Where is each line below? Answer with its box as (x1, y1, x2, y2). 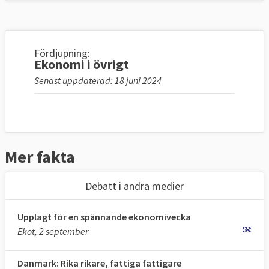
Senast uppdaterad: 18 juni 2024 (34, 74, 162, 87)
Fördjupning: (34, 46, 90, 61)
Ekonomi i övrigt (34, 56, 129, 73)
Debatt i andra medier (85, 179, 184, 193)
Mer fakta (5, 146, 75, 168)
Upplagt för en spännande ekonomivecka (17, 211, 191, 223)
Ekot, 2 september (17, 225, 88, 238)
